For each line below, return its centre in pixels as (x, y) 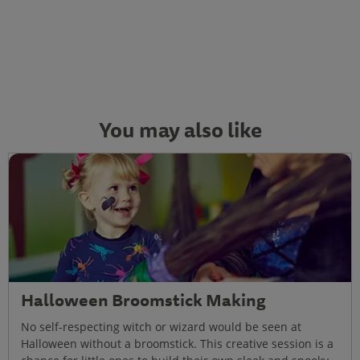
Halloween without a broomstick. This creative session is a (177, 343)
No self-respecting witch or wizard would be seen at (161, 326)
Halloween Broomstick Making (143, 300)
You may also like (180, 129)
